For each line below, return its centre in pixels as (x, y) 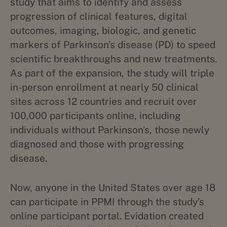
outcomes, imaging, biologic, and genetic (103, 30)
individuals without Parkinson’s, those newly (110, 130)
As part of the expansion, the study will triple (112, 73)
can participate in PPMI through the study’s (107, 202)
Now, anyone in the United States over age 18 (113, 187)
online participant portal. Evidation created (107, 216)
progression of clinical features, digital (99, 16)
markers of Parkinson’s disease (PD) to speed (113, 45)
